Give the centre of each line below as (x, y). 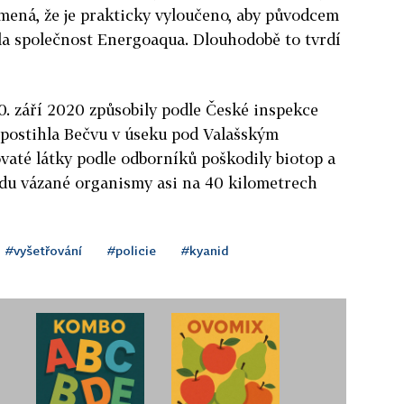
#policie (132, 250)
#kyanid (205, 250)
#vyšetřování (44, 250)
